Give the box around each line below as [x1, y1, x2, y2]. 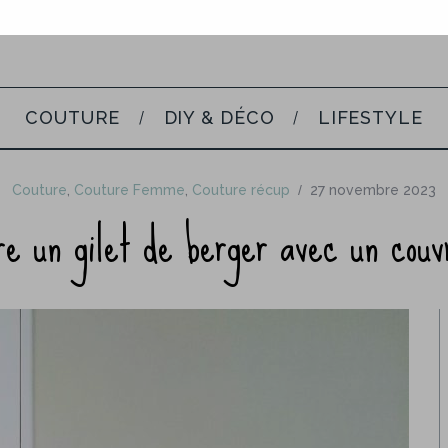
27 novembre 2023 [310, 182, 436, 198]
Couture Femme [74, 182, 185, 198]
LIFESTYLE [317, 107, 423, 128]
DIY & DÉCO [163, 107, 275, 128]
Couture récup [192, 182, 290, 198]
